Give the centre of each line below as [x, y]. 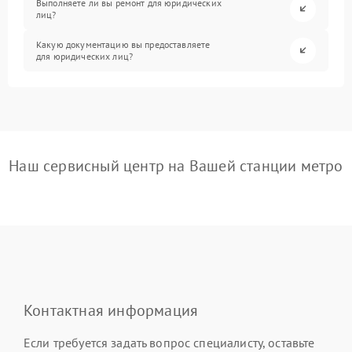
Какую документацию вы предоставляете [123, 45]
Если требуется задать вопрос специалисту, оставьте [169, 342]
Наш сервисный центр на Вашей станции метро [176, 165]
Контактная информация [111, 310]
